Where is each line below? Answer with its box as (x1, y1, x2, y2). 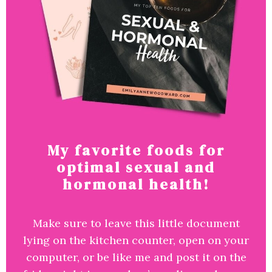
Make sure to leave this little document (32, 216, 240, 231)
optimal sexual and (56, 157, 216, 178)
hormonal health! (62, 174, 210, 195)
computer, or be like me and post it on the (25, 250, 246, 265)
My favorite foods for (47, 140, 225, 161)
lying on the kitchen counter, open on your (23, 233, 249, 248)
